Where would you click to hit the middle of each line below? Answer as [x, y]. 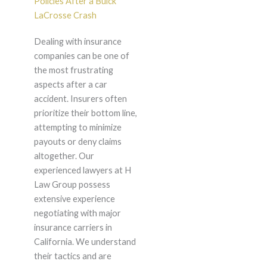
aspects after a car [70, 85]
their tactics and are [72, 256]
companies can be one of [81, 56]
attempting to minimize [77, 128]
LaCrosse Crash [65, 15]
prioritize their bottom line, [85, 113]
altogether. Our [64, 156]
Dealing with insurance [77, 42]
